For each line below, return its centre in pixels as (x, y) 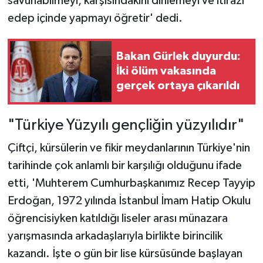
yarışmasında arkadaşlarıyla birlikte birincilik (115, 236)
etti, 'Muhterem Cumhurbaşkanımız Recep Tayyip (131, 183)
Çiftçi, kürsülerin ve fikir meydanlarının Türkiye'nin (129, 148)
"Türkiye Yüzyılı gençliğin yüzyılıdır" (126, 125)
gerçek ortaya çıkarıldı (178, 86)
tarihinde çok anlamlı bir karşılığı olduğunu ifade (124, 166)
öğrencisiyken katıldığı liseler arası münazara (117, 219)
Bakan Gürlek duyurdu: (178, 57)
